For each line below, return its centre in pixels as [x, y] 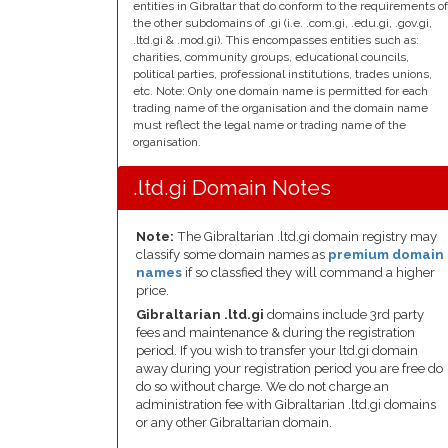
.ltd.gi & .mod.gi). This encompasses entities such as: [276, 40]
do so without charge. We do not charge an [262, 386]
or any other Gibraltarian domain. [234, 422]
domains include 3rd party [344, 314]
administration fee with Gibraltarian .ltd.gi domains [286, 404]
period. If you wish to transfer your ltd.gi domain [277, 350]
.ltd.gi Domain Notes [232, 187]
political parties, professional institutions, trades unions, [282, 74]
